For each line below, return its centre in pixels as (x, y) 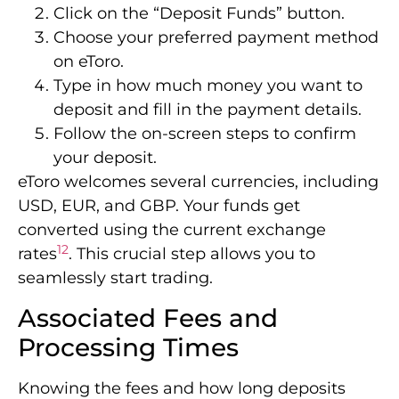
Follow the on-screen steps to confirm (205, 134)
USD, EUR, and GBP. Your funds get (159, 206)
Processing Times (128, 347)
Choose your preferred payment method (216, 38)
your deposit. (105, 158)
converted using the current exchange (172, 230)
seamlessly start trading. (115, 278)
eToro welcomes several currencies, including (198, 182)
